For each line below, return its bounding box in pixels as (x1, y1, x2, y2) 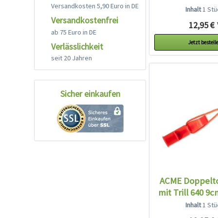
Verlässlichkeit (51, 40, 103, 52)
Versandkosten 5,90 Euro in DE (51, 1, 139, 10)
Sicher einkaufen (60, 88, 120, 100)
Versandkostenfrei (51, 14, 118, 26)
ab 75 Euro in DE (51, 27, 96, 36)
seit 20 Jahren (51, 54, 92, 63)
